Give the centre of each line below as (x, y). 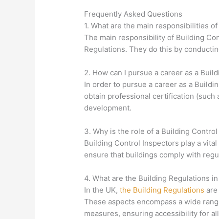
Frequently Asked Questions (133, 14)
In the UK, (102, 190)
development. (108, 108)
